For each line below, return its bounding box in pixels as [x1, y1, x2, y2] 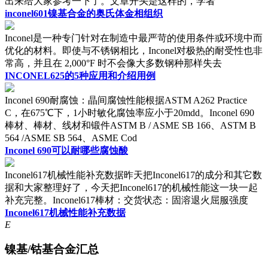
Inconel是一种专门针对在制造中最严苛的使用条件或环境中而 [5, 33, 263, 43]
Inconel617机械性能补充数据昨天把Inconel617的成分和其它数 [5, 170, 262, 180]
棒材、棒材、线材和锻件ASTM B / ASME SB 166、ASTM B [5, 120, 256, 130]
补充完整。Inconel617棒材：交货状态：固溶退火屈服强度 [5, 195, 248, 205]
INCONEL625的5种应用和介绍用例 [5, 71, 156, 81]
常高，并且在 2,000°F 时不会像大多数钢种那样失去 [5, 58, 222, 68]
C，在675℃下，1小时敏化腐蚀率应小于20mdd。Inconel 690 [5, 108, 254, 118]
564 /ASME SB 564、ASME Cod [5, 133, 137, 143]
